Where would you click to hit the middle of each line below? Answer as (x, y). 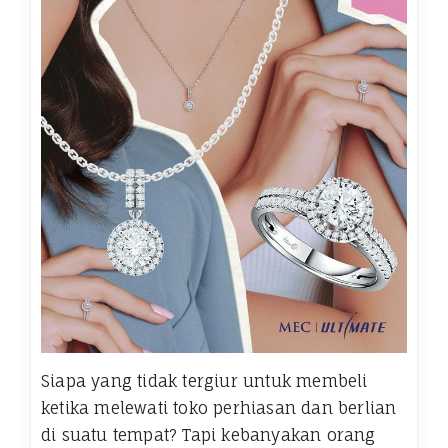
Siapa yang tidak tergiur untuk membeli (204, 380)
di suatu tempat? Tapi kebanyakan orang (208, 434)
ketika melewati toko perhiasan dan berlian (219, 407)
